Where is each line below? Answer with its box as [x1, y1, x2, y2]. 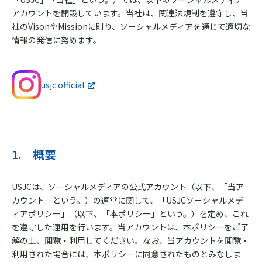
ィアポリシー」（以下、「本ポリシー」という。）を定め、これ [12, 208, 249, 219]
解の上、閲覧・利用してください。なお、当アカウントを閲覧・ [12, 235, 249, 246]
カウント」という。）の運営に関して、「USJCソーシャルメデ [12, 194, 243, 206]
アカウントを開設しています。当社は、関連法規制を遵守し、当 [12, 7, 249, 19]
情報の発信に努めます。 [12, 34, 101, 46]
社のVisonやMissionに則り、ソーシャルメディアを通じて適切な [12, 20, 250, 32]
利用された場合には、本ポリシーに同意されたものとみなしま [12, 248, 241, 260]
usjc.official [41, 78, 86, 91]
